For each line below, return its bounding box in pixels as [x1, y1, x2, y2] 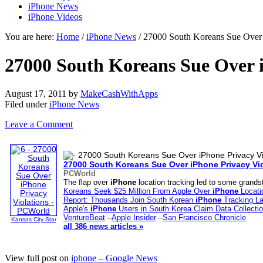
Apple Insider [112, 213, 156, 222]
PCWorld [63, 169, 96, 178]
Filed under [5, 99, 49, 110]
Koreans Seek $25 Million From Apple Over [63, 187, 213, 196]
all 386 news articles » [63, 222, 143, 231]
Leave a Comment [5, 119, 73, 130]
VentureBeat [63, 213, 105, 222]
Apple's [63, 204, 90, 214]
